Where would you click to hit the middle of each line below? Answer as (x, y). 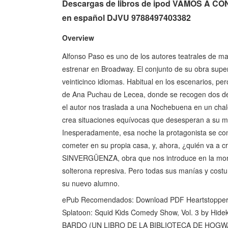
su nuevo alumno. (91, 183)
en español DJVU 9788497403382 (126, 17)
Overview (78, 37)
